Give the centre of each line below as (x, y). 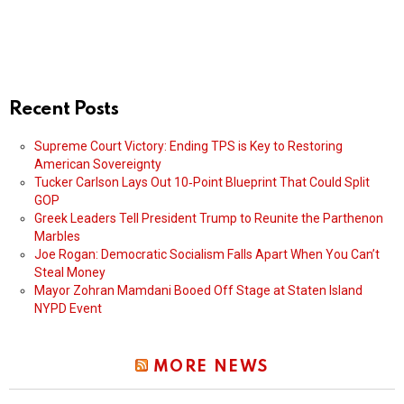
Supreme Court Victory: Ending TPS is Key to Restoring (188, 147)
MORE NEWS (211, 367)
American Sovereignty (98, 165)
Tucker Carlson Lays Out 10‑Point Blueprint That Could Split (202, 183)
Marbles (57, 237)
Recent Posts (64, 110)
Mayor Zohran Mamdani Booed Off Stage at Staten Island (198, 291)
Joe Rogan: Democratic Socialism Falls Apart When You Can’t (207, 255)
